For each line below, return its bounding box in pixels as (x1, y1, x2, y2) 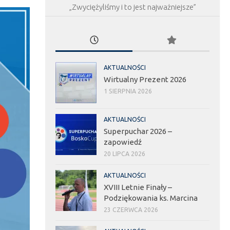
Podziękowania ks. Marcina (104, 194, 198, 203)
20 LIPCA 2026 (104, 150, 145, 158)
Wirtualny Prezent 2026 (104, 75, 186, 84)
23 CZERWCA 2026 (104, 206, 158, 214)
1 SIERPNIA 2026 (104, 88, 152, 95)
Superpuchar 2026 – (104, 127, 172, 136)
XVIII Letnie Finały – (104, 183, 172, 192)
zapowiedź (104, 138, 142, 147)
